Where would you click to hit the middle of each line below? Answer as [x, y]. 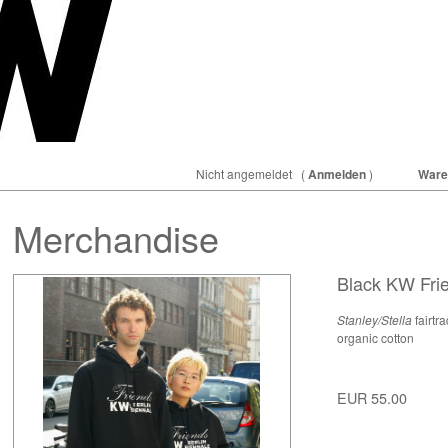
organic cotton [375, 338]
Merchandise [115, 238]
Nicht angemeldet [245, 173]
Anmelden [336, 174]
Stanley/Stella [374, 320]
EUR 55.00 [371, 397]
